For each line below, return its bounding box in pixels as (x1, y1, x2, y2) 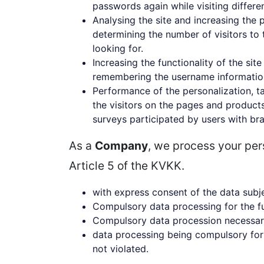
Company (95, 138, 148, 153)
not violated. (93, 243, 148, 255)
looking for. (93, 42, 143, 54)
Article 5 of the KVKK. (69, 159, 184, 173)
